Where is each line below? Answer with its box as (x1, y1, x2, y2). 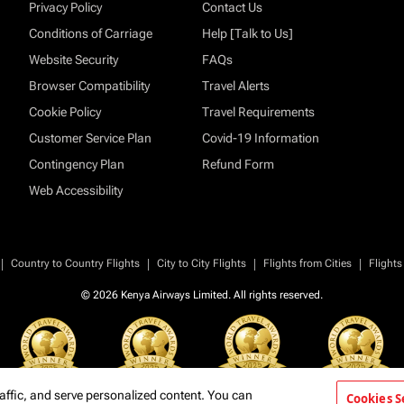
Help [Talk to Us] (202, 26, 293, 41)
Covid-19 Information (202, 131, 319, 145)
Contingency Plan (29, 157, 124, 171)
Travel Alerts (202, 78, 270, 93)
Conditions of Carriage (29, 26, 152, 41)
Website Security (29, 52, 118, 67)
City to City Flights (156, 257, 246, 270)
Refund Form (202, 157, 274, 171)
